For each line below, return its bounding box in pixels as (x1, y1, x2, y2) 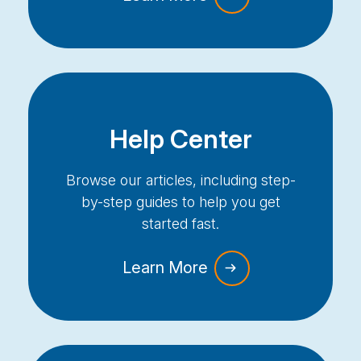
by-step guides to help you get (81, 193, 280, 211)
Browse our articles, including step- (65, 172, 296, 189)
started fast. (142, 215, 219, 233)
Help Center (109, 123, 252, 156)
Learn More (122, 258, 212, 278)
